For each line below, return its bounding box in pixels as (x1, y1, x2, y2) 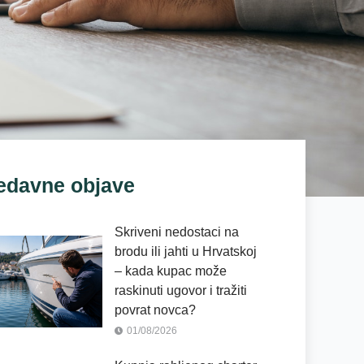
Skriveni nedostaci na (115, 225, 239, 240)
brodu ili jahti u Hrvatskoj (115, 245, 257, 259)
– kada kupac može (115, 264, 227, 279)
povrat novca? (115, 303, 196, 318)
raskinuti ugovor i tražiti (115, 284, 247, 298)
